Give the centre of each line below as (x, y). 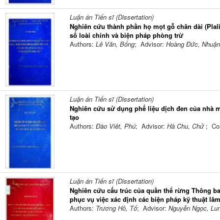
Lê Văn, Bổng (115, 44)
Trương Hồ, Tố (116, 208)
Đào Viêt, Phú (115, 126)
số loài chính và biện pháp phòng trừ (126, 35)
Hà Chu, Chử (186, 126)
